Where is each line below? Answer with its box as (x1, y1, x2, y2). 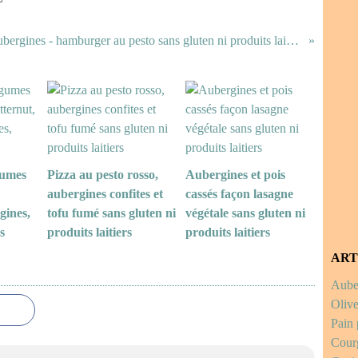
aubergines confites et (47, 187, 163, 201)
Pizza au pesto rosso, (47, 168, 158, 181)
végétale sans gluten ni (185, 206, 305, 220)
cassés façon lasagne (185, 187, 293, 201)
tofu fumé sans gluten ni (47, 206, 176, 220)
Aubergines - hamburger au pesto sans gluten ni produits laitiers (286, 34, 300, 47)
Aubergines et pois (185, 168, 285, 181)
